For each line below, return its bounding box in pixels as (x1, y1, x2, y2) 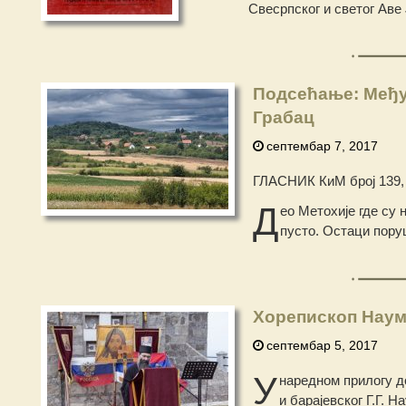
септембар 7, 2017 (266, 138, 378, 153)
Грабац (252, 107, 314, 127)
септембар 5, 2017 (266, 337, 378, 353)
